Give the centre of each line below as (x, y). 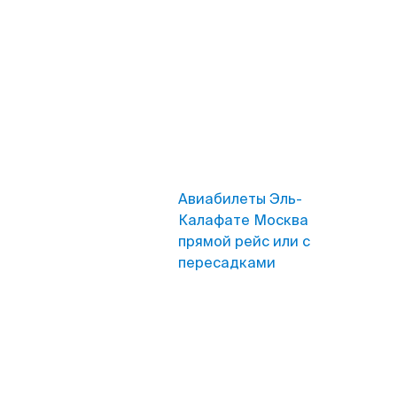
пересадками (227, 263)
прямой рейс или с (244, 241)
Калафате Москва (243, 220)
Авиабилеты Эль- (240, 199)
